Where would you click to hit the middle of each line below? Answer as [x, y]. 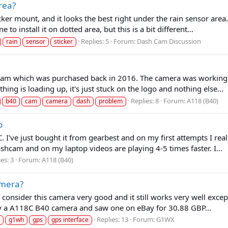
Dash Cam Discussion [169, 41]
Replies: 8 [145, 101]
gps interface [70, 220]
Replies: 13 [112, 220]
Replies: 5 [95, 41]
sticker [63, 41]
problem [111, 101]
